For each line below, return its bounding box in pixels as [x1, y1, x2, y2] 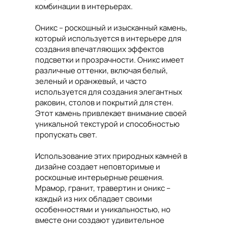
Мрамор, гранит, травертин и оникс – [35, 183, 170, 193]
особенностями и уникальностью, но [35, 204, 170, 215]
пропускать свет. [35, 129, 97, 140]
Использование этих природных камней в [35, 151, 187, 161]
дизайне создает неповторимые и [35, 161, 160, 172]
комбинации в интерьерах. [35, 1, 133, 12]
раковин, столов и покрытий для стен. [35, 97, 174, 108]
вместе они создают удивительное [35, 215, 164, 225]
